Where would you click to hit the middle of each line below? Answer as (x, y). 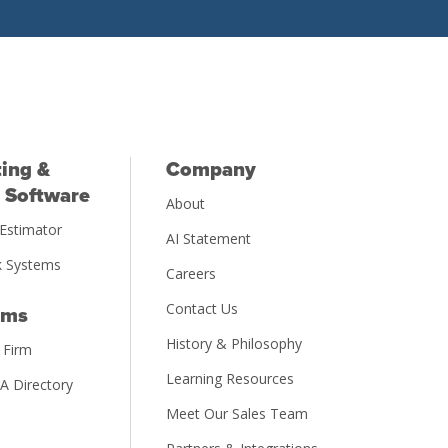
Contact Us (201, 309)
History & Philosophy (233, 344)
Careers (190, 274)
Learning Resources (229, 379)
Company (210, 170)
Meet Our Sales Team (236, 414)
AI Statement (208, 239)
